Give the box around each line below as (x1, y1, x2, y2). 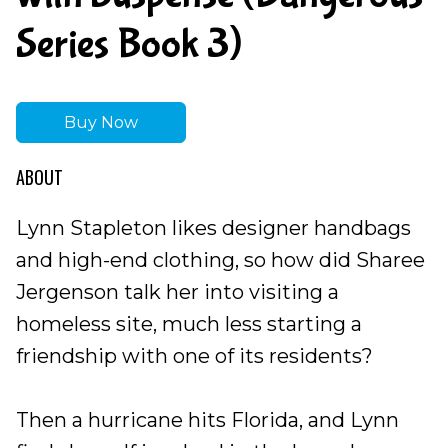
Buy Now (64, 113, 138, 133)
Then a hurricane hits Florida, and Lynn (16, 408, 399, 433)
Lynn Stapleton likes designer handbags (16, 216, 411, 241)
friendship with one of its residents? (16, 344, 373, 369)
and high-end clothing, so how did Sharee (16, 248, 425, 273)
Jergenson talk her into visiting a (16, 280, 339, 305)
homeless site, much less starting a (16, 312, 362, 337)
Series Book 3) (16, 20, 242, 70)
